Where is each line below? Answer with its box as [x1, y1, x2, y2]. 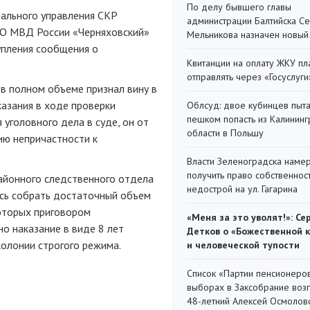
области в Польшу [187, 127, 264, 139]
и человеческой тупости [187, 239, 300, 251]
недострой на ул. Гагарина [187, 183, 298, 195]
